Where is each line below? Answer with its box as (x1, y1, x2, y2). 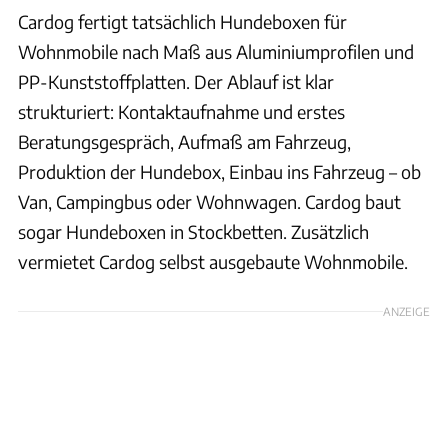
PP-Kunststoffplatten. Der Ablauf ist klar (18, 69, 334, 93)
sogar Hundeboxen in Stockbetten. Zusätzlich (18, 219, 369, 243)
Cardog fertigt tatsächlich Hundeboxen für (18, 9, 347, 33)
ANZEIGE (383, 303, 430, 318)
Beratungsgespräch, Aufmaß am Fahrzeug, (18, 129, 351, 153)
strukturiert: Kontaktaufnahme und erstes (18, 99, 345, 123)
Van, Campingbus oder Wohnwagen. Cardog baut (18, 189, 401, 213)
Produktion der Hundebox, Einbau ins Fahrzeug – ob (18, 159, 421, 183)
